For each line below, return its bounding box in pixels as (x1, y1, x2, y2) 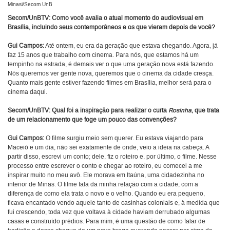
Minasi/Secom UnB (8, 2, 52, 8)
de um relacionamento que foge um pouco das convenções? (8, 116, 177, 124)
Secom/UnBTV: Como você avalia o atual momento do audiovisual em (8, 14, 203, 23)
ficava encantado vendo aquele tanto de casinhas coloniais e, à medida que (8, 199, 220, 207)
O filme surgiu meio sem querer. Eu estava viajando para (44, 135, 203, 143)
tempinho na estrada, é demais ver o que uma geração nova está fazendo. (8, 61, 215, 69)
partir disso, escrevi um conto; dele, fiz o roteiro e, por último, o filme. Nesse (8, 153, 217, 161)
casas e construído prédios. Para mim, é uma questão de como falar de (8, 218, 205, 226)
